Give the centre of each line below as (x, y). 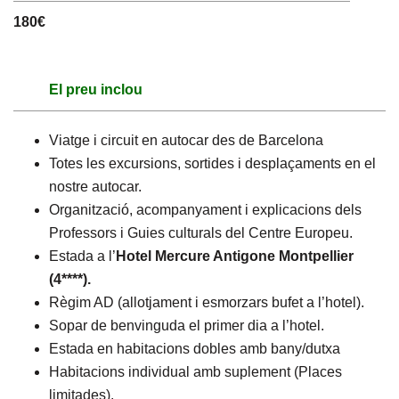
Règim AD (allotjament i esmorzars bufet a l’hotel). (207, 302)
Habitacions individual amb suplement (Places (195, 372)
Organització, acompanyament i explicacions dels (205, 210)
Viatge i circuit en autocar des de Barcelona (186, 140)
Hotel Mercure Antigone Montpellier (235, 256)
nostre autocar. (95, 187)
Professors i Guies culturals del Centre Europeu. (201, 233)
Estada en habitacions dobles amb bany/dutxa (195, 349)
